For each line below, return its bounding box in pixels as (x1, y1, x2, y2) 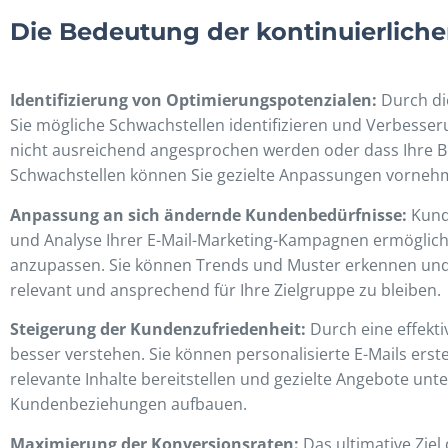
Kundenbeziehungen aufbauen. (10, 393, 247, 416)
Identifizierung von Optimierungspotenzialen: (10, 89, 377, 112)
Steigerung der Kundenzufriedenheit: (10, 318, 306, 341)
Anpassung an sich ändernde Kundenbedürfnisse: (10, 203, 407, 226)
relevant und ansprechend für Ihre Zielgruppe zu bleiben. (10, 278, 441, 301)
